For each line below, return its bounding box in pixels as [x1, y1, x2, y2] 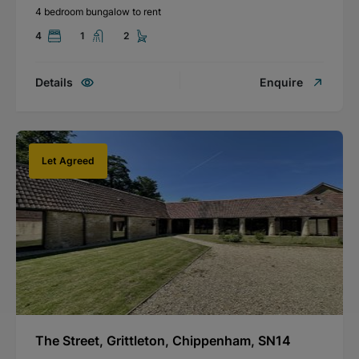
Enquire [260, 75, 303, 89]
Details [35, 75, 73, 89]
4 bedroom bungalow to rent [35, 5, 161, 18]
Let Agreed [42, 154, 95, 167]
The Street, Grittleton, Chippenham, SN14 [35, 332, 291, 349]
